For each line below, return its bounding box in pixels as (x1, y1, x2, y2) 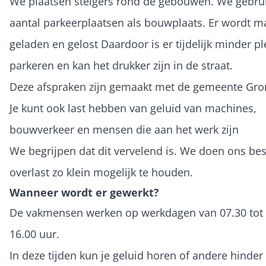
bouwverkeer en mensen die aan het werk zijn (9, 122, 239, 137)
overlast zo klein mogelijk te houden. (9, 165, 193, 179)
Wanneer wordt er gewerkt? (9, 185, 159, 199)
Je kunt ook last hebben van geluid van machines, (9, 101, 256, 115)
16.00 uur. (9, 227, 59, 241)
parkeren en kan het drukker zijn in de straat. (9, 58, 233, 72)
